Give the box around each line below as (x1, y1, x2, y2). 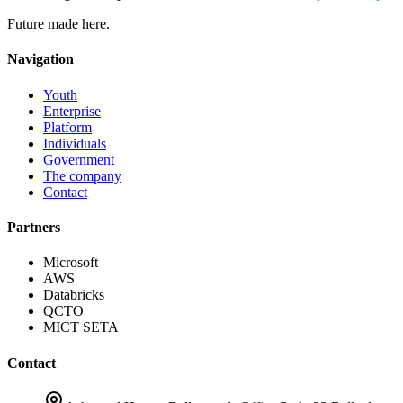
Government (43, 151, 114, 167)
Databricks (43, 287, 104, 303)
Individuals (43, 135, 106, 151)
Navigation (7, 51, 74, 67)
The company (43, 167, 121, 184)
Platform (43, 119, 92, 135)
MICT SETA (43, 319, 119, 336)
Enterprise (43, 103, 101, 119)
